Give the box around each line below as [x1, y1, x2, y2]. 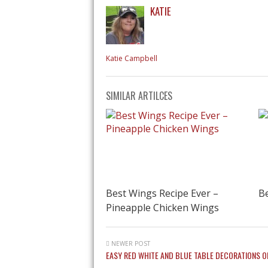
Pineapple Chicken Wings [106, 200, 219, 214]
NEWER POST [109, 239, 150, 248]
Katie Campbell [106, 53, 157, 63]
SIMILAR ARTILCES [106, 88, 172, 103]
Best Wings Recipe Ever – [106, 186, 218, 200]
